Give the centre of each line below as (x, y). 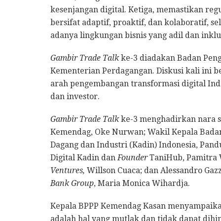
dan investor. (75, 97)
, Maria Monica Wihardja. (142, 184)
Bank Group (72, 184)
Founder (132, 158)
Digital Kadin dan (84, 158)
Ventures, (68, 171)
